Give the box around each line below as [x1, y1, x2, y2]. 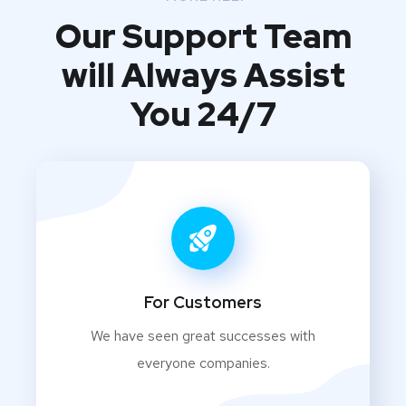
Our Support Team [54, 14, 352, 58]
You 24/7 [130, 92, 276, 136]
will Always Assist [61, 53, 345, 97]
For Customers [144, 291, 262, 313]
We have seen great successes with [91, 325, 315, 345]
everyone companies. [136, 353, 270, 372]
